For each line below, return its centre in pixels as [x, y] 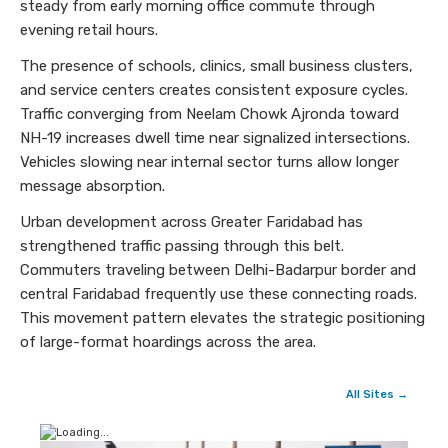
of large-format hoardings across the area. [168, 342]
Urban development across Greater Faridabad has [191, 222]
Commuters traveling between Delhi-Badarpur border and [218, 270]
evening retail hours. [89, 30]
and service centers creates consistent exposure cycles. [214, 90]
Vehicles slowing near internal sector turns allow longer [209, 162]
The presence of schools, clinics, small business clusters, [216, 66]
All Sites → [377, 395]
